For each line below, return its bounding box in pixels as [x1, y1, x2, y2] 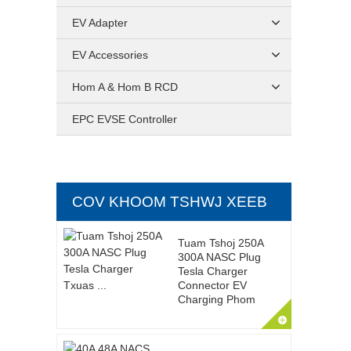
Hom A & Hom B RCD [72, 81, 178, 93]
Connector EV [177, 279, 247, 291]
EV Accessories [72, 49, 148, 61]
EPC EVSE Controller [72, 113, 177, 125]
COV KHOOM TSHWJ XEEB [72, 194, 267, 210]
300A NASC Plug [177, 251, 261, 263]
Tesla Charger [177, 265, 248, 277]
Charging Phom [177, 293, 255, 306]
